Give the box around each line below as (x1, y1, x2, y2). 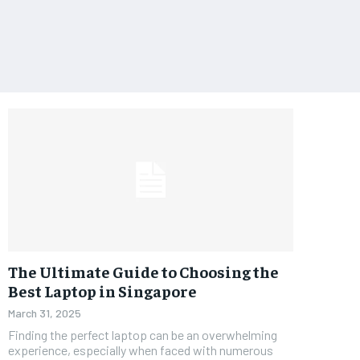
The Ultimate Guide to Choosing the (8, 260, 279, 281)
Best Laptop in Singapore (8, 280, 197, 301)
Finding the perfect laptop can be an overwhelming (8, 326, 277, 342)
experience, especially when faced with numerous (8, 342, 273, 358)
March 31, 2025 (8, 305, 81, 320)
